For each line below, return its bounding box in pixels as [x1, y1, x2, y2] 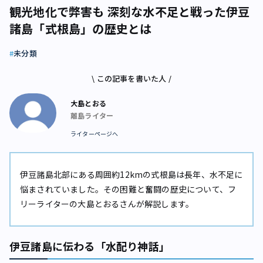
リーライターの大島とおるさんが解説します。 [20, 197, 194, 210]
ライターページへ [70, 129, 119, 138]
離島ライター [70, 110, 114, 120]
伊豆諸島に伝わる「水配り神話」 [9, 238, 170, 254]
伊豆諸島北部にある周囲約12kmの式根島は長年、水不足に [20, 168, 243, 180]
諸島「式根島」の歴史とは [9, 19, 152, 37]
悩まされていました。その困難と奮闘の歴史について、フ [20, 183, 237, 195]
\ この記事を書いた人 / [92, 72, 171, 84]
